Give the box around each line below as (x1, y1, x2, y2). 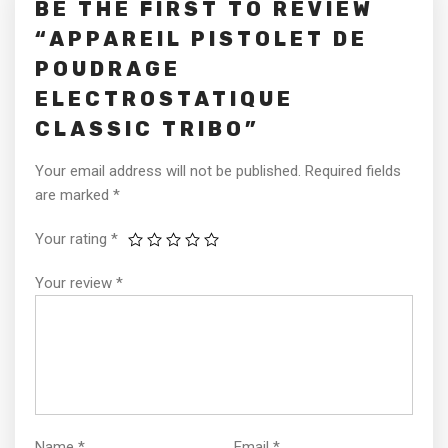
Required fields (305, 162, 401, 180)
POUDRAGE (35, 57, 181, 81)
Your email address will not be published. (35, 162, 301, 180)
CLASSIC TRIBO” (35, 117, 260, 141)
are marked (35, 186, 113, 204)
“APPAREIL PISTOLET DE (35, 27, 368, 51)
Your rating (35, 230, 111, 248)
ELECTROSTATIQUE (35, 87, 294, 111)
